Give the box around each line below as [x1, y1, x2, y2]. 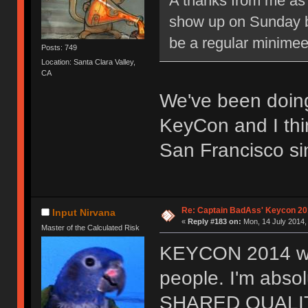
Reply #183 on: [187, 217, 241, 226]
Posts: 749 [41, 43, 78, 52]
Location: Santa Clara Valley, [41, 58, 136, 67]
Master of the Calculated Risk [41, 223, 140, 232]
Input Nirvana [52, 206, 116, 218]
